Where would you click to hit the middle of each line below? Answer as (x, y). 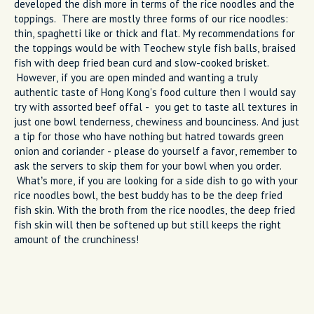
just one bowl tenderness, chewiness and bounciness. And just (157, 122)
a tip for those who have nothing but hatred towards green (149, 137)
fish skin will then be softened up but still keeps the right (148, 225)
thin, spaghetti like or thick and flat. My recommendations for (155, 34)
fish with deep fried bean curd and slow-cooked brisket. (142, 63)
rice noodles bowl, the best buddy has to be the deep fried (148, 196)
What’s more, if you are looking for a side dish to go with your (156, 181)
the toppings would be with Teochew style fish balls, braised (155, 48)
